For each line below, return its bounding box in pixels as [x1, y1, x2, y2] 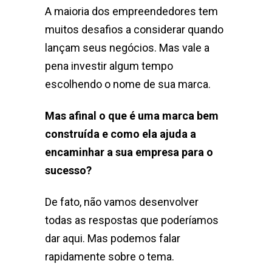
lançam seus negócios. [45, 41, 157, 55]
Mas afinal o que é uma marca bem [45, 109, 219, 123]
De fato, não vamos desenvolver [45, 195, 199, 209]
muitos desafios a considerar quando [45, 23, 223, 36]
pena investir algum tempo [45, 59, 173, 73]
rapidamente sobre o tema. [45, 250, 174, 263]
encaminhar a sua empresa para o [45, 146, 213, 159]
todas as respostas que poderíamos [45, 214, 219, 227]
